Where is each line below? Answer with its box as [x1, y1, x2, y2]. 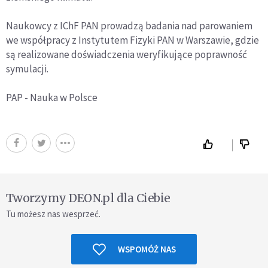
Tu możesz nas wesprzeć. [6, 208, 100, 220]
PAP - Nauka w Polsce [6, 91, 98, 105]
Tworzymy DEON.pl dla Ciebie [6, 191, 170, 206]
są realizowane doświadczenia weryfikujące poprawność [6, 48, 247, 62]
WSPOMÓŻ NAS [117, 243, 176, 255]
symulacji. [6, 62, 48, 76]
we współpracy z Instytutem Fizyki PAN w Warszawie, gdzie [6, 33, 259, 47]
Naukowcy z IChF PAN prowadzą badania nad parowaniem [6, 19, 252, 33]
